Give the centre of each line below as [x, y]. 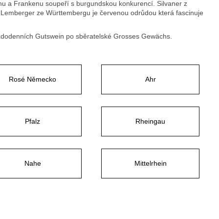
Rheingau [150, 121]
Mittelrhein [150, 163]
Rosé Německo [33, 79]
